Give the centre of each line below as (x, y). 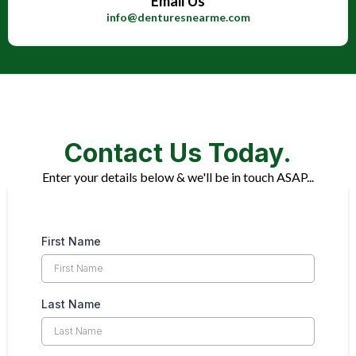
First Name (71, 241)
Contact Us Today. (178, 153)
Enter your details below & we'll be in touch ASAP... (178, 176)
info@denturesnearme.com (178, 17)
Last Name (71, 304)
